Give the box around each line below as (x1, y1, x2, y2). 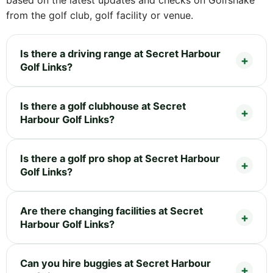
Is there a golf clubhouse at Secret (20, 99, 186, 112)
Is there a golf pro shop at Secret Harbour (20, 152, 220, 165)
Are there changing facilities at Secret (20, 204, 203, 217)
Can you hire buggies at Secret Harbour (20, 257, 211, 269)
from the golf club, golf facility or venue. (6, 9, 193, 21)
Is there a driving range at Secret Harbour (20, 47, 221, 60)
